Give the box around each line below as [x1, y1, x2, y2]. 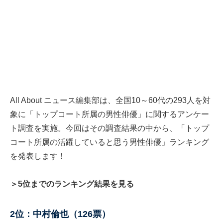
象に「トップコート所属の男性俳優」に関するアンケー [10, 110, 209, 119]
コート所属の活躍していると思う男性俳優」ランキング [10, 138, 209, 147]
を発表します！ [10, 152, 66, 161]
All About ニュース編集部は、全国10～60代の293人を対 [10, 96, 211, 105]
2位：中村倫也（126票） [10, 209, 111, 220]
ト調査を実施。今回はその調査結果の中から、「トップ [10, 124, 209, 133]
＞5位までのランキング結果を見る [10, 180, 134, 189]
